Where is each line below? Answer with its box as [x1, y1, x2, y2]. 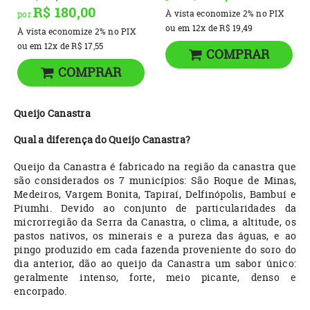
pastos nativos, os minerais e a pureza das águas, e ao [14, 228, 296, 242]
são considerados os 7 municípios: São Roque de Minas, [14, 173, 296, 187]
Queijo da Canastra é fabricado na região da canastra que [14, 159, 296, 173]
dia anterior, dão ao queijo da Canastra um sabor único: [14, 256, 296, 270]
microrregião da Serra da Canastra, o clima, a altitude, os [14, 215, 296, 228]
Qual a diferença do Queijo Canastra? [14, 132, 190, 146]
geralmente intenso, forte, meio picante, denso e [14, 270, 296, 284]
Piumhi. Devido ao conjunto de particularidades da [14, 201, 296, 215]
